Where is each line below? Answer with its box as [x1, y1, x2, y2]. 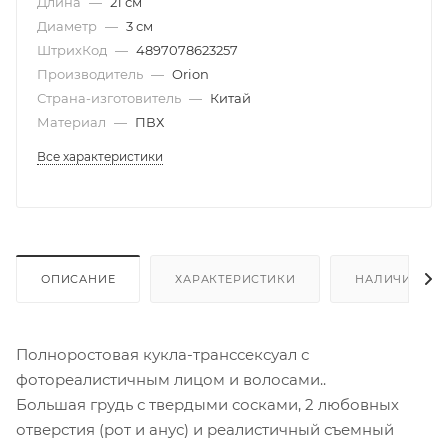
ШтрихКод [37, 41, 110, 58]
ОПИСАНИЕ [41, 271, 116, 286]
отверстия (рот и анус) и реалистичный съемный [16, 419, 394, 439]
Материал [37, 113, 109, 130]
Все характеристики [37, 148, 163, 164]
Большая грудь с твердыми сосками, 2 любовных [16, 394, 399, 414]
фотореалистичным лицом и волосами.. [16, 369, 326, 389]
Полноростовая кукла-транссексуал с [16, 344, 309, 364]
